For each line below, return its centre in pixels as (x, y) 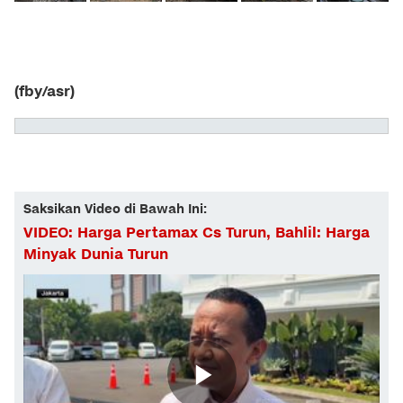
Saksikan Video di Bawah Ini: (115, 210)
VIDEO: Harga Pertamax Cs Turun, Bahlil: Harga (197, 233)
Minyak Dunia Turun (96, 255)
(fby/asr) (45, 92)
